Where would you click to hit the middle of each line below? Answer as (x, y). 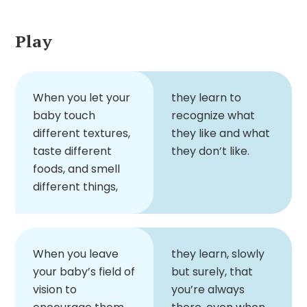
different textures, (82, 133)
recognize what (213, 115)
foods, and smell (76, 169)
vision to (55, 289)
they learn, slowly (218, 254)
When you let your (82, 97)
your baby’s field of (84, 271)
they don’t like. (210, 151)
